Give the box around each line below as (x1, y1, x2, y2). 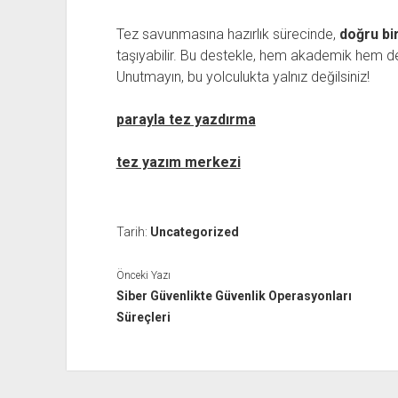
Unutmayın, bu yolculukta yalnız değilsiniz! (115, 68, 370, 85)
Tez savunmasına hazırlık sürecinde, (115, 26, 339, 43)
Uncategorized (149, 225, 239, 239)
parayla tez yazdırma (115, 111, 256, 128)
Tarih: (115, 225, 150, 239)
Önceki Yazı (115, 268, 171, 282)
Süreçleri (115, 309, 171, 324)
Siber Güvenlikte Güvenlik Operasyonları (115, 288, 352, 303)
